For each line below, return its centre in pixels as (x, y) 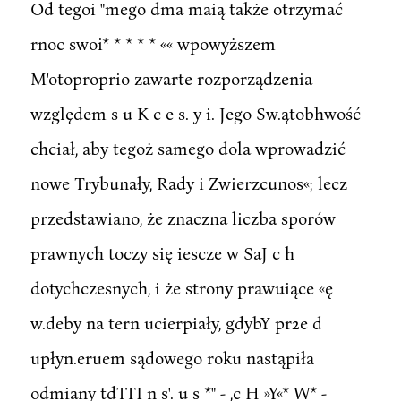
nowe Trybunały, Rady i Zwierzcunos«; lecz (188, 183)
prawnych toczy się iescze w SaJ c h (162, 252)
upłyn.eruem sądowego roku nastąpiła (172, 357)
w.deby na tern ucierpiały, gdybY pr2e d (176, 322)
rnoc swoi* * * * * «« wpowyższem (153, 43)
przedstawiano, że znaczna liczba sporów (183, 218)
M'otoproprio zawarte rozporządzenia (171, 78)
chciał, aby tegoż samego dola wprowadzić (188, 148)
